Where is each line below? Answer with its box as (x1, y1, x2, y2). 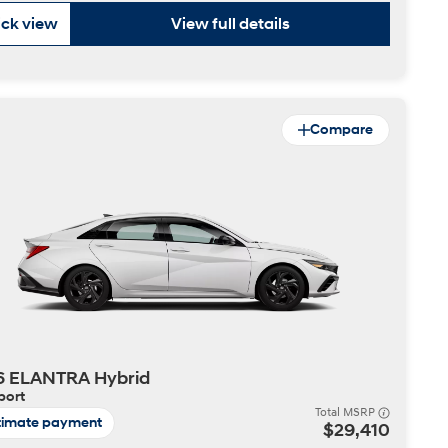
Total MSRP (315, 405, 378, 420)
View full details (171, 14, 290, 34)
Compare (310, 121, 373, 138)
